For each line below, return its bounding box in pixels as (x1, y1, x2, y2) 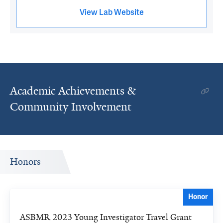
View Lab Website (79, 7, 144, 17)
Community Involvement (10, 100, 131, 114)
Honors (10, 156, 41, 168)
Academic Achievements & (10, 84, 135, 98)
